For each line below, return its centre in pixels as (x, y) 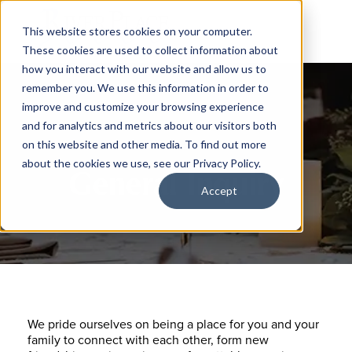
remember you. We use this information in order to (145, 88)
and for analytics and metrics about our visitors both (149, 125)
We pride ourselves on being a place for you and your (173, 323)
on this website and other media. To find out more (144, 144)
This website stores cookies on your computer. (137, 31)
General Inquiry (176, 183)
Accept (219, 191)
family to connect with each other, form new (148, 339)
